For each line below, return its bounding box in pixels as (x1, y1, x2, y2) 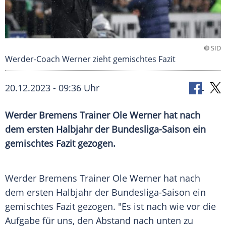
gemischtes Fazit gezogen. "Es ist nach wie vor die (5, 200, 216, 213)
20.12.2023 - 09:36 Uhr (5, 82, 99, 94)
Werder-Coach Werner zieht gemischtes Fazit (5, 53, 176, 65)
